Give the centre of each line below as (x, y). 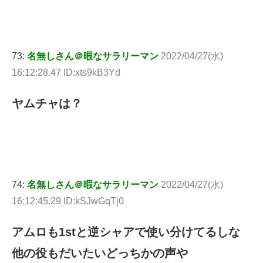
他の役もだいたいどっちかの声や (100, 253)
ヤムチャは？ (47, 104)
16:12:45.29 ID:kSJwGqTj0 (68, 201)
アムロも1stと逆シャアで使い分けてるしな (126, 232)
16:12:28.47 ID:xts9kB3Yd (66, 73)
